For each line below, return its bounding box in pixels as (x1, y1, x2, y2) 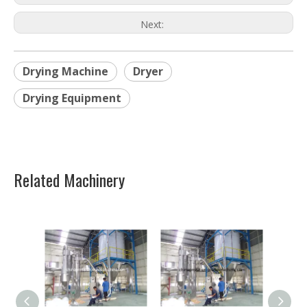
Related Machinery (14, 167, 125, 193)
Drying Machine (23, 64, 108, 79)
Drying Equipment (23, 90, 121, 106)
